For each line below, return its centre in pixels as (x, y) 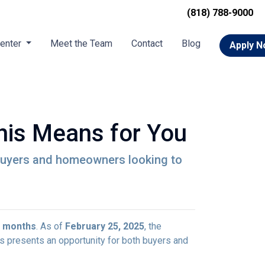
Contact (147, 43)
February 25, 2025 (105, 226)
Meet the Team (82, 43)
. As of (51, 226)
